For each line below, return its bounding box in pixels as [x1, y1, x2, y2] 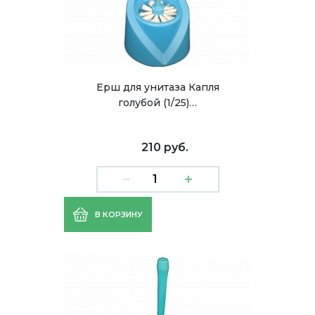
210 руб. [141, 141, 188, 154]
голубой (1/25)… [118, 96, 197, 109]
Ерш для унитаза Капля [96, 81, 219, 94]
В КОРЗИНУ [95, 210, 143, 219]
